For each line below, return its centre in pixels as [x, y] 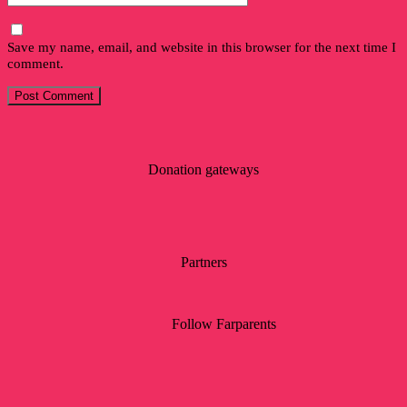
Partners [203, 262]
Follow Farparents [224, 323]
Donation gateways [203, 169]
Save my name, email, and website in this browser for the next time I [202, 46]
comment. [35, 63]
